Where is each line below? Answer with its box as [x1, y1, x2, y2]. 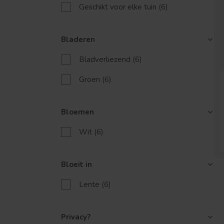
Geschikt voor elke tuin [79, 2, 158, 12]
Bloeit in [61, 159, 92, 169]
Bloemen [61, 107, 94, 117]
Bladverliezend [79, 54, 132, 64]
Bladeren [61, 34, 95, 44]
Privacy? [61, 212, 90, 222]
